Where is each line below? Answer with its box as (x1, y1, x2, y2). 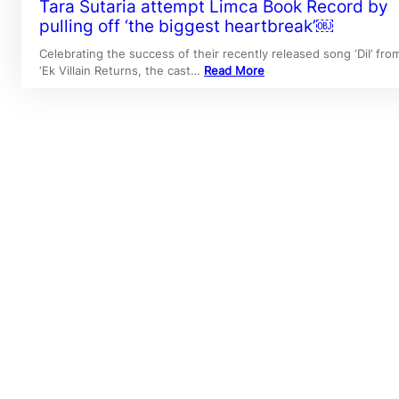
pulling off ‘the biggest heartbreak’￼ (39, 16, 333, 37)
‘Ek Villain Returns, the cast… (39, 63, 204, 78)
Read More (204, 63, 265, 78)
